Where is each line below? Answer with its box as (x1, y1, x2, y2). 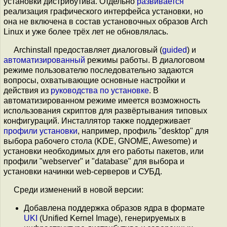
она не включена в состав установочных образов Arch (4, 17, 208, 26)
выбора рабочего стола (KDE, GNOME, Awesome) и (4, 137, 197, 145)
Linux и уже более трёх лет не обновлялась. (4, 27, 168, 36)
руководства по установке (51, 86, 149, 95)
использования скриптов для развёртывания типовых (4, 106, 207, 115)
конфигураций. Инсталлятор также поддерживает (4, 117, 191, 125)
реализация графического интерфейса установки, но (4, 7, 203, 16)
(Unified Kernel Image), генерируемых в (37, 214, 186, 222)
